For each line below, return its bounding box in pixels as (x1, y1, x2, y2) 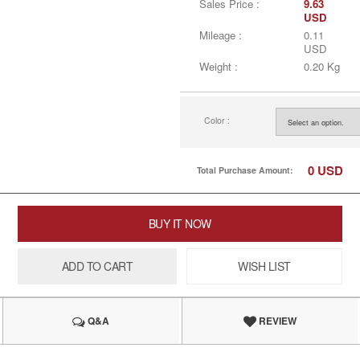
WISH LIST (238, 258, 291, 274)
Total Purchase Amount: (196, 164, 293, 176)
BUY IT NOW (148, 215, 211, 231)
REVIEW (256, 313, 297, 328)
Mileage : (199, 27, 243, 43)
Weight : (199, 59, 239, 74)
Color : (204, 114, 230, 127)
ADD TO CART (61, 258, 133, 274)
